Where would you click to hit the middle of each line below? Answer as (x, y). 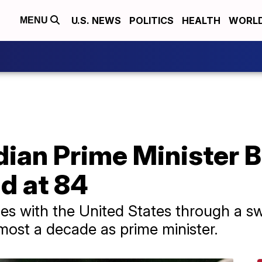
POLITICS (151, 20)
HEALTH (201, 20)
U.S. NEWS (96, 20)
